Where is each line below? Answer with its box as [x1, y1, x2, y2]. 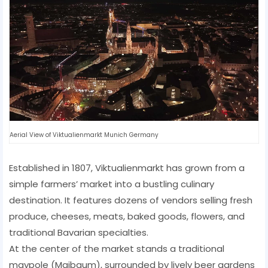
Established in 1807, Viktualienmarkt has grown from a [9, 161, 245, 174]
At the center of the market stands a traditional [9, 242, 224, 255]
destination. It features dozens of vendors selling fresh [9, 193, 252, 206]
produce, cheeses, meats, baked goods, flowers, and [9, 209, 245, 223]
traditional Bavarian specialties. [9, 226, 148, 239]
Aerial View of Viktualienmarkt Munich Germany [10, 130, 159, 139]
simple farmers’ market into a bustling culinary [9, 177, 214, 190]
